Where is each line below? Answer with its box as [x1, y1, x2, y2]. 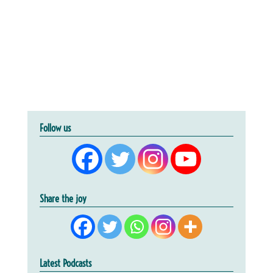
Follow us [39, 121, 71, 134]
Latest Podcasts [39, 257, 91, 269]
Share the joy [39, 192, 87, 205]
